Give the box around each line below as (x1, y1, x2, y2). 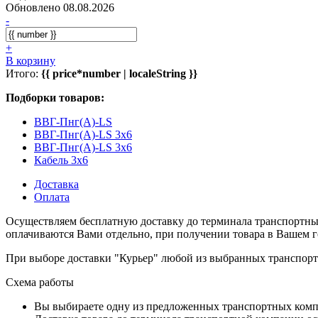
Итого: (6, 67, 41, 79)
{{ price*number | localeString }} (41, 67, 197, 79)
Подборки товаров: (6, 91, 104, 104)
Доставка (34, 177, 79, 190)
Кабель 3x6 (34, 153, 88, 166)
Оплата (34, 190, 70, 203)
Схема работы (6, 275, 74, 288)
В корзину (6, 54, 55, 67)
